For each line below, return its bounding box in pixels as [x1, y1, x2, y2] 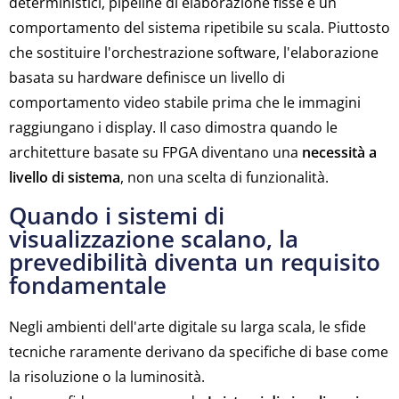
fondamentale [9, 269, 167, 301]
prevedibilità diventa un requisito [9, 246, 380, 278]
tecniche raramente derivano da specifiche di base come [9, 342, 388, 362]
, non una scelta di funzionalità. [120, 167, 329, 187]
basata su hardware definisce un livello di [9, 68, 285, 87]
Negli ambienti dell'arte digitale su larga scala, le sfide [9, 317, 366, 337]
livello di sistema [9, 167, 120, 187]
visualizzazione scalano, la [9, 223, 298, 255]
